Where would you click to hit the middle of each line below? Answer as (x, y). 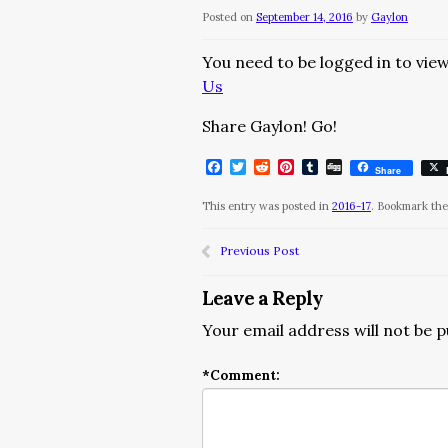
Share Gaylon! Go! (269, 126)
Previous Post (259, 250)
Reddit (295, 167)
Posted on (227, 17)
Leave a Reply (262, 298)
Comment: (245, 375)
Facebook (258, 167)
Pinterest (330, 167)
